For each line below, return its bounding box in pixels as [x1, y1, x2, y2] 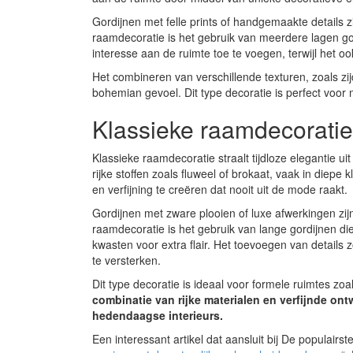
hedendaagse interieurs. [92, 307, 223, 323]
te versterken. [92, 251, 161, 268]
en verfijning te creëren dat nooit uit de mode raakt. [92, 180, 347, 197]
